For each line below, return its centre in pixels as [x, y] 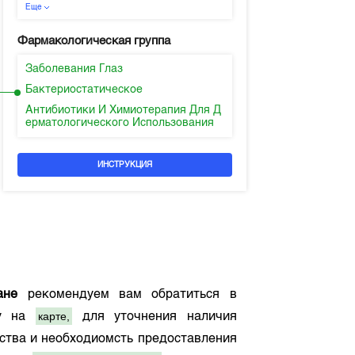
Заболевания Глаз [74, 69]
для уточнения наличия [155, 317]
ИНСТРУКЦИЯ [124, 165]
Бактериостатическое [84, 90]
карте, [54, 316]
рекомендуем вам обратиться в [127, 295]
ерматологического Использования [119, 123]
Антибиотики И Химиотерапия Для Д [123, 110]
